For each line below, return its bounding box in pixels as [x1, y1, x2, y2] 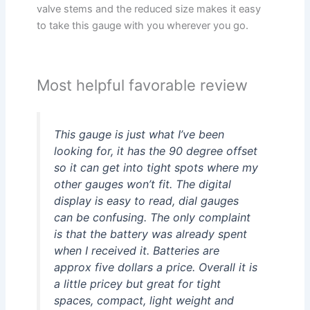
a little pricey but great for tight [54, 276, 221, 291]
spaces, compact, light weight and [54, 293, 235, 307]
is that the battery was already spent [54, 226, 248, 241]
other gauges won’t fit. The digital [54, 176, 232, 191]
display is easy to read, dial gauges [54, 193, 239, 208]
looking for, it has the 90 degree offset [54, 143, 258, 158]
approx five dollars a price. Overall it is [54, 259, 258, 274]
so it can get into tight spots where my [54, 160, 259, 174]
